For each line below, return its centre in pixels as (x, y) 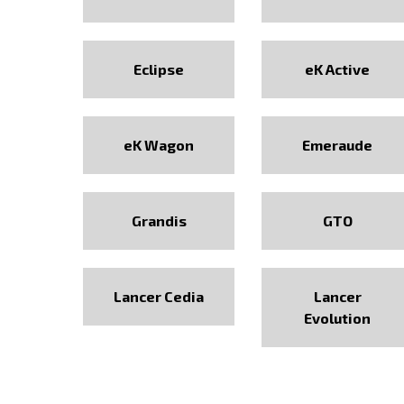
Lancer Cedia (159, 296)
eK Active (338, 69)
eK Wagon (159, 145)
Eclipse (159, 69)
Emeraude (338, 145)
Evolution (338, 318)
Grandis (159, 220)
